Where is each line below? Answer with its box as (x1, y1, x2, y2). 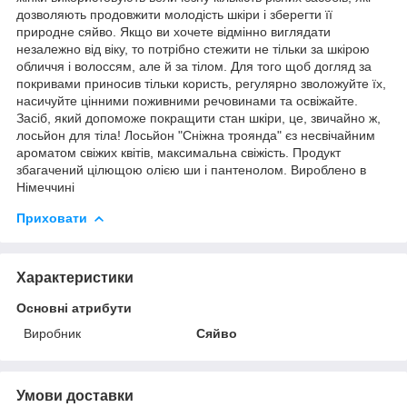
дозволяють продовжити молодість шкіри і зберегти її (16, 6, 333, 22)
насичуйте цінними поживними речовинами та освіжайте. (16, 93, 358, 108)
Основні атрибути (16, 300, 132, 315)
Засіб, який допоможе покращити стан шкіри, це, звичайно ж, (16, 110, 381, 125)
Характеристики (16, 269, 134, 285)
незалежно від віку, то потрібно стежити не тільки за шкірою (16, 41, 370, 56)
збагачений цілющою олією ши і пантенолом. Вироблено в (16, 162, 366, 177)
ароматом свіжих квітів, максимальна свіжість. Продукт (16, 144, 341, 160)
